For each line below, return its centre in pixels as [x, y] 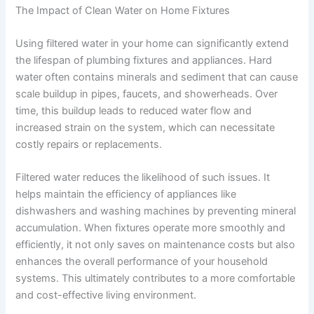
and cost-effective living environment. [106, 295]
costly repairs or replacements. [89, 145]
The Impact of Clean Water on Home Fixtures [123, 10]
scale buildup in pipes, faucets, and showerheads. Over [147, 94]
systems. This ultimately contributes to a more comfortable [156, 279]
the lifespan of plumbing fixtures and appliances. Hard [144, 61]
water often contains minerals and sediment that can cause [157, 77]
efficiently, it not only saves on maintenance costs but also [156, 245]
